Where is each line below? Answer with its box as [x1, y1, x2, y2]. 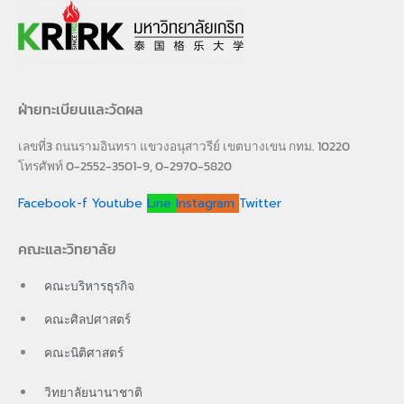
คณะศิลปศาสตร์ [44, 310, 131, 329]
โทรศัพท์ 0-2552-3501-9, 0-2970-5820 [18, 157, 232, 176]
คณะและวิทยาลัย [18, 238, 116, 261]
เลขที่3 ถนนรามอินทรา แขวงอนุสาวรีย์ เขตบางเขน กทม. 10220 [18, 137, 350, 156]
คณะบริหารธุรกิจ [44, 277, 134, 296]
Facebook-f [18, 194, 87, 214]
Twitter [239, 194, 281, 214]
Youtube [92, 194, 142, 214]
